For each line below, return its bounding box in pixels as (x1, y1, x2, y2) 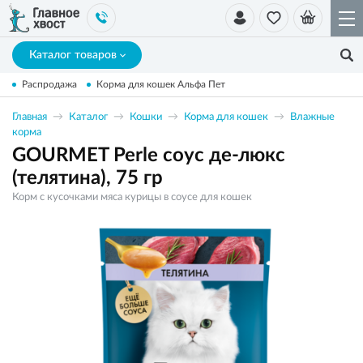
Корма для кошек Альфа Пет (96, 79, 225, 89)
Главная (12, 112, 47, 122)
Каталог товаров (28, 49, 117, 61)
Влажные (290, 112, 335, 122)
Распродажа (22, 79, 77, 89)
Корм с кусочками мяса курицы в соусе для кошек (12, 192, 252, 203)
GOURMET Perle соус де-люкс (12, 146, 285, 165)
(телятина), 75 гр (12, 169, 163, 188)
